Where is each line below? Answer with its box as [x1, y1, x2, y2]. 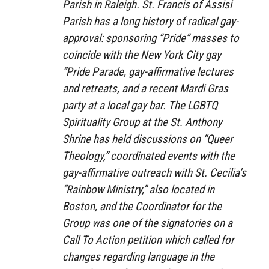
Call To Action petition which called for [62, 232, 234, 247]
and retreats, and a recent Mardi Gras [62, 81, 228, 95]
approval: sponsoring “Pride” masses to [62, 31, 239, 45]
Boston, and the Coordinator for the [62, 199, 222, 213]
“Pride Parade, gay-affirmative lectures [62, 64, 234, 79]
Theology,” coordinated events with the [62, 148, 235, 163]
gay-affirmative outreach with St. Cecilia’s [62, 165, 246, 180]
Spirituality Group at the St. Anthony [62, 115, 222, 129]
